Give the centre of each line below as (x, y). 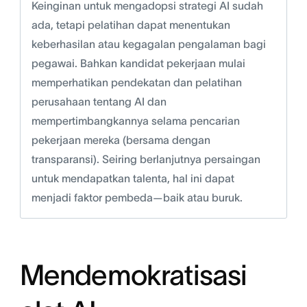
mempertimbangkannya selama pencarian (135, 121)
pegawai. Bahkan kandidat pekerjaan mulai (138, 63)
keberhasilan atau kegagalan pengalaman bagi (148, 44)
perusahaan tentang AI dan (99, 102)
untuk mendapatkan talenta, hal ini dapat (133, 179)
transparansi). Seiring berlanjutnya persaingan (146, 159)
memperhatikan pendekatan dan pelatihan (136, 83)
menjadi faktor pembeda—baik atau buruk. (137, 198)
